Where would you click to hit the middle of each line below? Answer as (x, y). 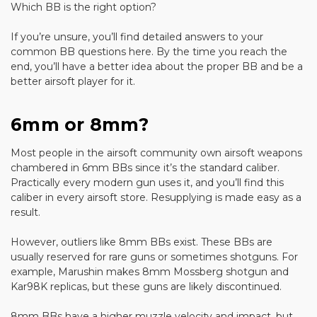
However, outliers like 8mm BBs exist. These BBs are (142, 242)
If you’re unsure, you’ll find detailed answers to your (137, 36)
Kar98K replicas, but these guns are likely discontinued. (146, 286)
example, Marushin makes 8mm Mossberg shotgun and (150, 271)
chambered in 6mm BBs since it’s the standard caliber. (145, 167)
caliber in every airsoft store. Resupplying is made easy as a (156, 197)
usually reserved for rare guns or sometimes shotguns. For (154, 257)
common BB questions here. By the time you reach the (149, 51)
